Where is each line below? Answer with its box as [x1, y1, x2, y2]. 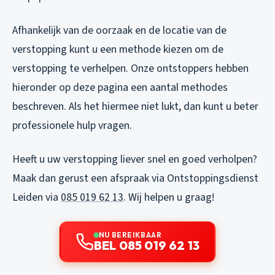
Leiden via [12, 190, 61, 205]
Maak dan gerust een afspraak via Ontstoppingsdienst [12, 171, 258, 186]
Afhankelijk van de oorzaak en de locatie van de [12, 23, 227, 38]
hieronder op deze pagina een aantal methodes [12, 80, 228, 95]
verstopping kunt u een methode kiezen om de [12, 42, 223, 57]
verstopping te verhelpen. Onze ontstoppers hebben [12, 61, 249, 76]
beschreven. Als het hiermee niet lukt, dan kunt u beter [12, 99, 258, 114]
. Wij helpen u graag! [123, 190, 214, 205]
